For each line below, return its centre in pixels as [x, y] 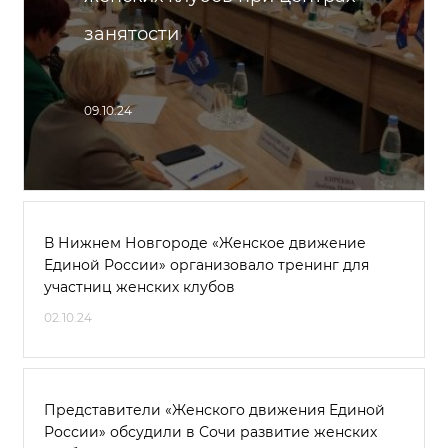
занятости [131, 34]
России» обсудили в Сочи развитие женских [210, 432]
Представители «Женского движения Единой [214, 410]
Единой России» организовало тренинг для [206, 265]
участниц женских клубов [139, 287]
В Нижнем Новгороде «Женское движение [205, 243]
